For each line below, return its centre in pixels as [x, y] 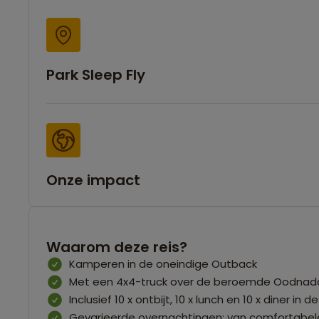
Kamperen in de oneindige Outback [163, 263]
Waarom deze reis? [117, 247]
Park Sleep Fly [96, 74]
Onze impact [93, 180]
